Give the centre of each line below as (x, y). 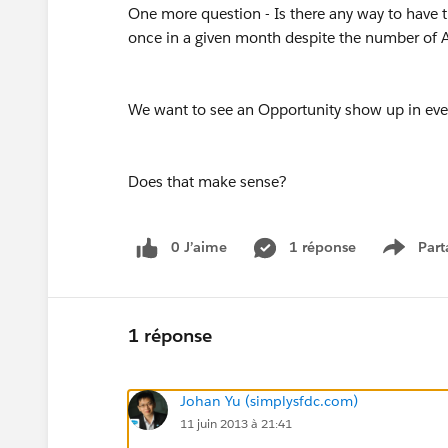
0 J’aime (199, 247)
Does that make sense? (209, 181)
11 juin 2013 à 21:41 (236, 423)
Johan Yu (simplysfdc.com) (269, 400)
